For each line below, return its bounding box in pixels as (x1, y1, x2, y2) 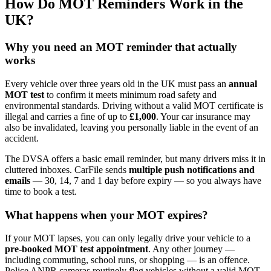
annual (229, 78, 257, 89)
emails (5, 175, 30, 186)
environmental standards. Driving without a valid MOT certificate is (5, 100, 263, 111)
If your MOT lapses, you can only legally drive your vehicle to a (5, 233, 250, 244)
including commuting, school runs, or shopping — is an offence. (5, 255, 250, 266)
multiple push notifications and (129, 164, 255, 175)
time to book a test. (5, 186, 77, 197)
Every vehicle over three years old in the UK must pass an (5, 78, 229, 89)
